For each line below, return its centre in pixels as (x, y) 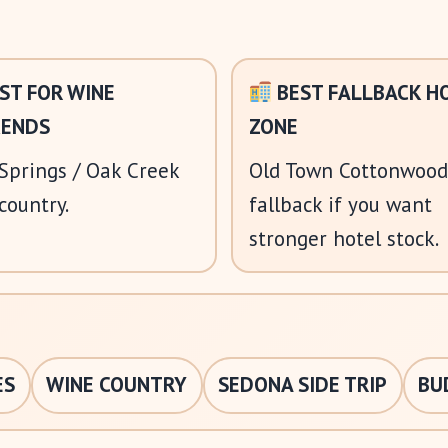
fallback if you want (340, 204)
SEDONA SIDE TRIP (302, 384)
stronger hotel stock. (343, 238)
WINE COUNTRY (116, 384)
